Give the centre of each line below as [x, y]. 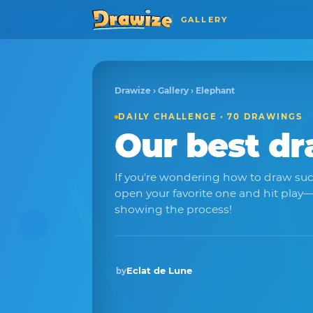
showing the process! [173, 209]
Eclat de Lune [159, 270]
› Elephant [212, 90]
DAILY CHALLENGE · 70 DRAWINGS [210, 117]
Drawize [133, 90]
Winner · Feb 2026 [179, 274]
